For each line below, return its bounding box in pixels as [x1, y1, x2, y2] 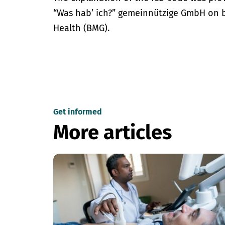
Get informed [53, 107, 102, 117]
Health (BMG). [53, 23, 110, 34]
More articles [53, 121, 172, 145]
